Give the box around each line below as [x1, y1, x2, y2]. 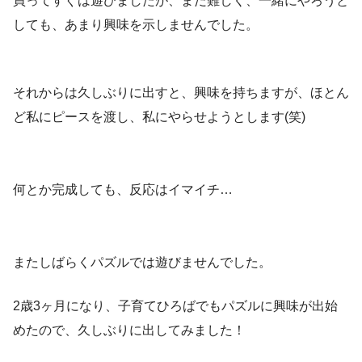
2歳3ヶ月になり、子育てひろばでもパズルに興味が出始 [13, 299, 338, 314]
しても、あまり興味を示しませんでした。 [13, 18, 259, 32]
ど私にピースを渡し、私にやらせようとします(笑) [13, 110, 305, 124]
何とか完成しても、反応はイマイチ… [13, 183, 233, 197]
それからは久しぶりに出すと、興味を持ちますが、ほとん [13, 86, 349, 100]
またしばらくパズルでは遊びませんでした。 [13, 255, 271, 270]
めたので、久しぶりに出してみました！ [13, 323, 246, 338]
